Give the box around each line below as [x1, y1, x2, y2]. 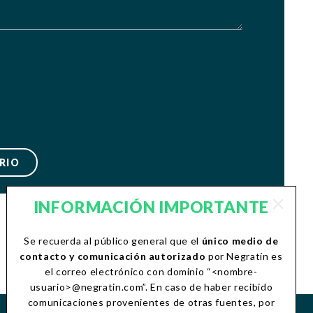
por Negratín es [205, 250, 283, 262]
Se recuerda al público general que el [24, 235, 202, 247]
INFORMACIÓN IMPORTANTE [33, 197, 270, 217]
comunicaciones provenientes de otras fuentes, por [27, 296, 275, 308]
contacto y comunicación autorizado [20, 250, 206, 262]
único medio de [201, 235, 279, 247]
